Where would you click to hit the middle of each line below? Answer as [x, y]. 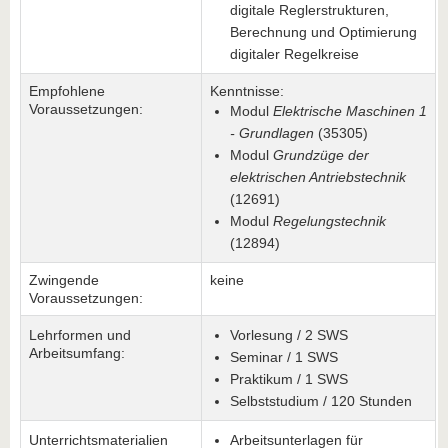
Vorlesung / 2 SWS [289, 335]
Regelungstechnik [329, 221]
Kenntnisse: [247, 91]
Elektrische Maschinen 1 [350, 111]
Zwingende [64, 280]
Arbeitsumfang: [77, 353]
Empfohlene [67, 91]
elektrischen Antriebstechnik [318, 177]
